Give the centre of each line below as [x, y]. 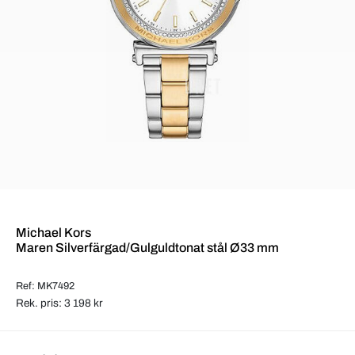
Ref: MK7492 [45, 286]
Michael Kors [53, 232]
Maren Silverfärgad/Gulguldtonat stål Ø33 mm [147, 247]
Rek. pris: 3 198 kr [59, 303]
